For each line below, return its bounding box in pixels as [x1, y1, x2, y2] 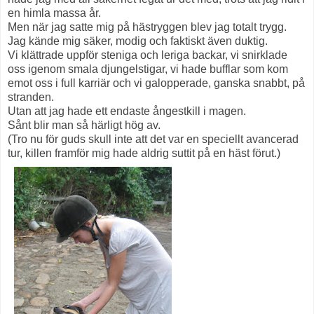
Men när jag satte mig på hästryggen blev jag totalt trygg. [8, 20, 287, 33]
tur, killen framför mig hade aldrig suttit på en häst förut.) [8, 146, 280, 159]
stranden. [8, 90, 54, 103]
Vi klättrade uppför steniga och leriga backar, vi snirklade [8, 48, 287, 61]
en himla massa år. [8, 6, 101, 19]
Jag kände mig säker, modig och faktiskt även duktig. [8, 34, 268, 47]
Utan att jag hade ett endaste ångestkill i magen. [8, 104, 246, 117]
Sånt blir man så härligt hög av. [8, 118, 161, 131]
